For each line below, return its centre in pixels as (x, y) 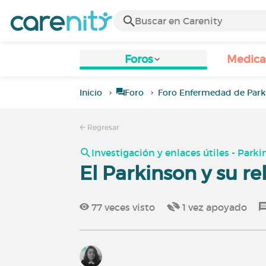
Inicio (91, 93)
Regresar (103, 127)
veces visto (129, 207)
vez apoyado (217, 207)
